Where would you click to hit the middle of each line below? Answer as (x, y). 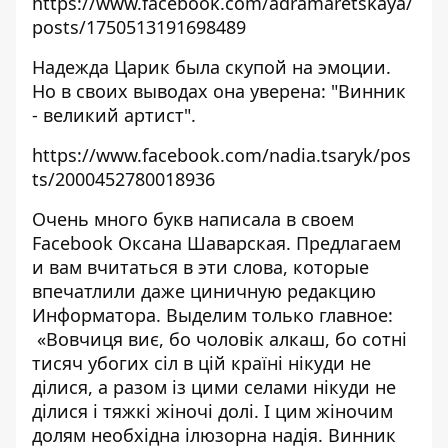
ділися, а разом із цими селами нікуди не (214, 387)
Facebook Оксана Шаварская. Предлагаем (216, 243)
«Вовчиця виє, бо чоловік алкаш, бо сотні (219, 339)
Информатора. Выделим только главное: (212, 315)
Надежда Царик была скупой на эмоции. (211, 67)
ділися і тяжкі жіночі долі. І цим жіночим (212, 411)
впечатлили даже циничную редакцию (204, 291)
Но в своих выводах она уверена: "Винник (219, 91)
